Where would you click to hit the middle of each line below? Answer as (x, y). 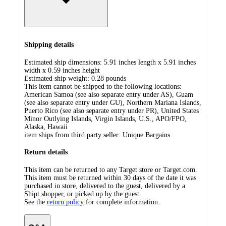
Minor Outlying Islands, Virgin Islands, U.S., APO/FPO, (105, 119)
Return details (46, 152)
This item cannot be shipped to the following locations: (103, 86)
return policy (65, 202)
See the (35, 202)
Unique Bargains (146, 135)
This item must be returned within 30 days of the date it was (110, 178)
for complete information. (123, 202)
